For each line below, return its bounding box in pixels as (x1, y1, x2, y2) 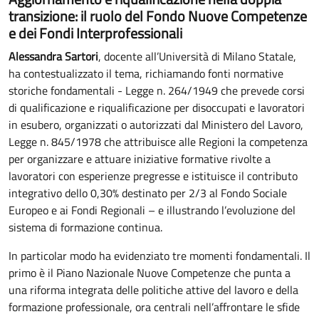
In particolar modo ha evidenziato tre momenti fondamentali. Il (9, 246, 310, 264)
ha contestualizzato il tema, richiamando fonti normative (9, 64, 283, 82)
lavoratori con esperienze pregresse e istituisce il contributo (9, 167, 298, 184)
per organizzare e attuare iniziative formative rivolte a (9, 150, 271, 167)
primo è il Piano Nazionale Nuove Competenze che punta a (9, 263, 291, 281)
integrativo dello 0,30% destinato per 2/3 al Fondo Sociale (9, 184, 287, 202)
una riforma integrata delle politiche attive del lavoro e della (9, 281, 298, 298)
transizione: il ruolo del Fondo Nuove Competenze (9, 4, 307, 27)
